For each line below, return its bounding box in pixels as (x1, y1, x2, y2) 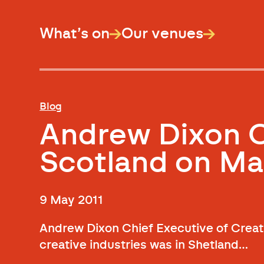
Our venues (121, 27, 204, 41)
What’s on (39, 27, 110, 41)
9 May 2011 (39, 194, 104, 206)
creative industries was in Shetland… (39, 239, 249, 251)
